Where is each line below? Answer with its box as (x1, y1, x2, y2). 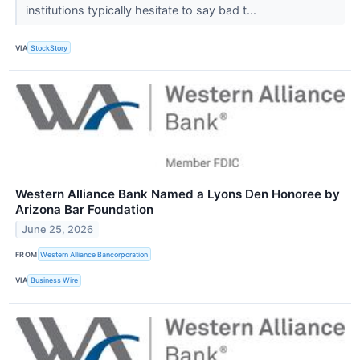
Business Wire (31, 276, 79, 285)
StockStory (31, 43, 68, 52)
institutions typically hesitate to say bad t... (25, 3, 260, 18)
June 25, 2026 (22, 223, 94, 236)
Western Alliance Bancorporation (40, 250, 149, 260)
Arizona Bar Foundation (15, 202, 153, 218)
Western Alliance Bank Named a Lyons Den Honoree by (15, 186, 340, 202)
